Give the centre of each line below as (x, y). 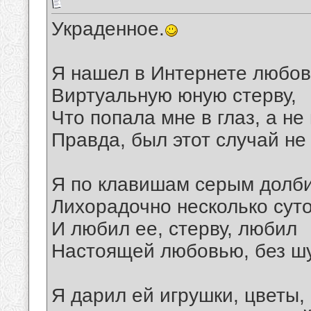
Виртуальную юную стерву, (174, 96)
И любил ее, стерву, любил (174, 229)
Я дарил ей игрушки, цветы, (178, 296)
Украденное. (108, 29)
